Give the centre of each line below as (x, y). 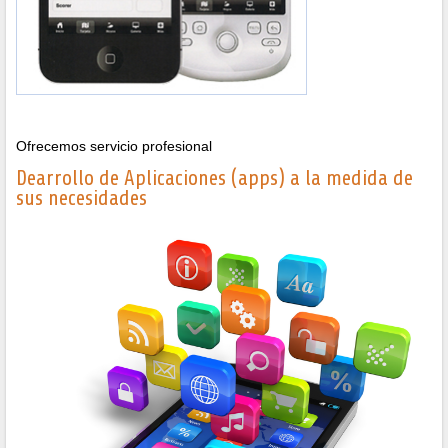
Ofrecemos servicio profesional (114, 146)
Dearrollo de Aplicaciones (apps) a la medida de (214, 177)
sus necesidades (81, 197)
